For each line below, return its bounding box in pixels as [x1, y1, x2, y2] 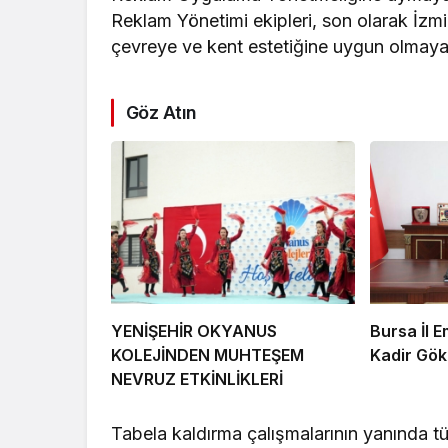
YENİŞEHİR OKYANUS [111, 321, 277, 342]
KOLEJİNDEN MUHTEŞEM [111, 345, 304, 366]
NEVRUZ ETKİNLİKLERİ [111, 369, 283, 390]
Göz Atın [126, 102, 197, 124]
